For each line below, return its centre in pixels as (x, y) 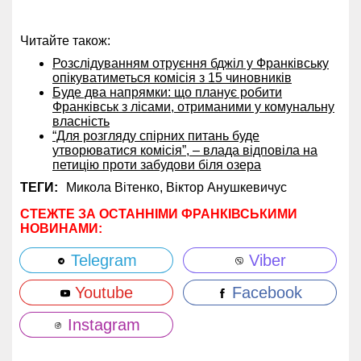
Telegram (101, 260)
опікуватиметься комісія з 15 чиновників (172, 78)
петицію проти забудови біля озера (157, 165)
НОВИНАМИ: (61, 228)
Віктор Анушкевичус (226, 187)
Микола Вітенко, (116, 187)
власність (81, 121)
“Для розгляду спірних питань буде (156, 136)
